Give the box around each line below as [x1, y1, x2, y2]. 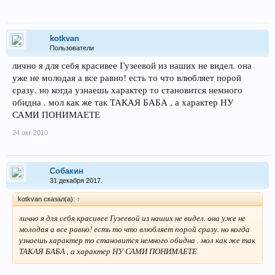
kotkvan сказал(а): [18, 195, 77, 203]
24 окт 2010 [12, 128, 48, 136]
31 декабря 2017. [50, 176, 103, 184]
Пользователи [50, 44, 94, 52]
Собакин [50, 166, 83, 176]
